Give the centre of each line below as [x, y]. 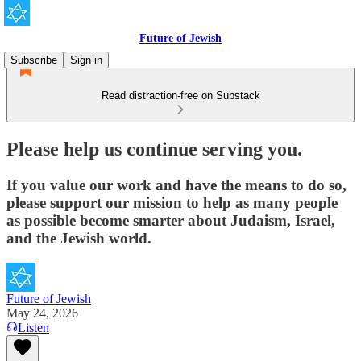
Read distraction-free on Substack [180, 95]
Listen [33, 327]
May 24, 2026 [42, 313]
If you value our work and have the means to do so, [176, 185]
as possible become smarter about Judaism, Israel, [171, 220]
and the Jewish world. [79, 238]
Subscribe [34, 60]
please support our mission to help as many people [172, 202]
